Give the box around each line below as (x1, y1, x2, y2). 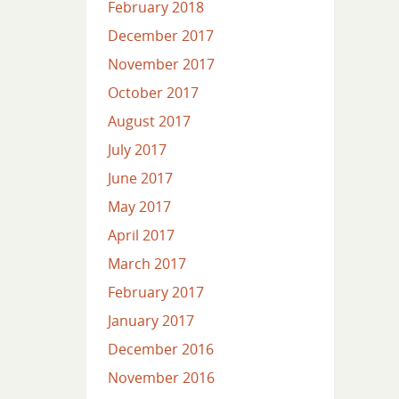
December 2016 (107, 339, 214, 360)
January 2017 (107, 311, 194, 331)
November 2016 (107, 368, 215, 388)
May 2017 (107, 197, 171, 217)
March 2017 (107, 254, 186, 274)
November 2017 (107, 54, 215, 75)
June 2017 (107, 168, 173, 189)
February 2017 (107, 282, 204, 303)
